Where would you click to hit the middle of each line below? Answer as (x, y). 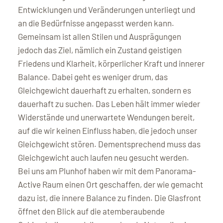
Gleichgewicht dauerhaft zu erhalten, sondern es (105, 90)
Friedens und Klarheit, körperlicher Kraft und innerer (111, 63)
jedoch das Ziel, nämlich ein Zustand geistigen (100, 50)
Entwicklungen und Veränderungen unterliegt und (107, 9)
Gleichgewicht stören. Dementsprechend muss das (109, 144)
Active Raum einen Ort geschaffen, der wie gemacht (111, 184)
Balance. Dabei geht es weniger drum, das (93, 76)
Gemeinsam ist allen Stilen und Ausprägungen (100, 36)
